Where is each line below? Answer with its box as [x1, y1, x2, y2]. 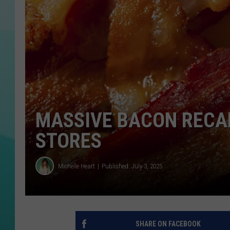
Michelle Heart [58, 162, 95, 170]
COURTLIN [159, 16, 191, 25]
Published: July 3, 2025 [102, 162, 162, 170]
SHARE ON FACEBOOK [135, 220, 201, 228]
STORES [35, 129, 102, 154]
